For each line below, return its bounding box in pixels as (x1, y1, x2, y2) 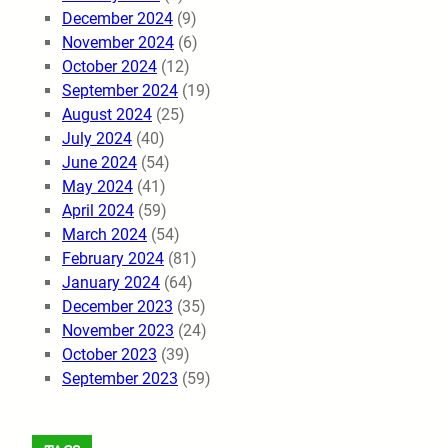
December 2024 (62, 9, 173, 29)
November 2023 (62, 321, 174, 341)
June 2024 (62, 153, 137, 173)
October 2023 (62, 345, 157, 365)
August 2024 (62, 105, 152, 125)
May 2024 (62, 177, 133, 197)
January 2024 (62, 273, 160, 293)
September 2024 (62, 81, 178, 101)
